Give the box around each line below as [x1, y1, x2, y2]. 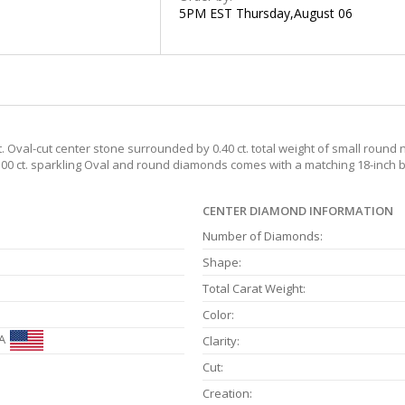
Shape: [202, 254, 241, 271]
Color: [202, 306, 234, 324]
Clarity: [202, 333, 240, 350]
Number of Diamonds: [202, 228, 323, 245]
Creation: [202, 385, 252, 402]
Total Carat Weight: [202, 280, 306, 297]
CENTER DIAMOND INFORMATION [202, 202, 393, 220]
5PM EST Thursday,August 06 [178, 5, 353, 22]
